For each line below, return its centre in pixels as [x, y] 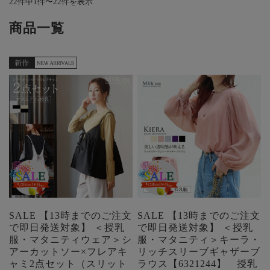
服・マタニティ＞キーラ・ [199, 240]
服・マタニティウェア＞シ [71, 240]
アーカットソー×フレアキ [68, 252]
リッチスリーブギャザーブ [199, 252]
